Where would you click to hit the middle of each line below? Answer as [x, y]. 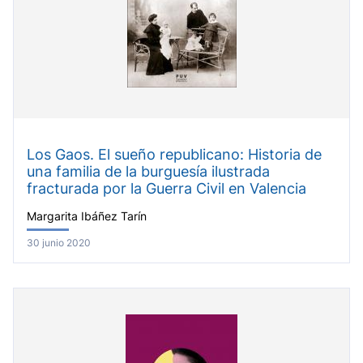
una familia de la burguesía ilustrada [148, 171]
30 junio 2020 [59, 243]
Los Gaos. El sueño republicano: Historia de [174, 154]
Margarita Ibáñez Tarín [87, 217]
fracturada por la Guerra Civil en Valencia [167, 188]
